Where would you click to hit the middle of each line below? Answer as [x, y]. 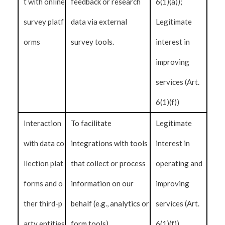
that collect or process [108, 163]
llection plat [43, 163]
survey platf [44, 22]
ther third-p [43, 203]
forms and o [43, 183]
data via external [99, 22]
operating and [179, 163]
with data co [44, 143]
